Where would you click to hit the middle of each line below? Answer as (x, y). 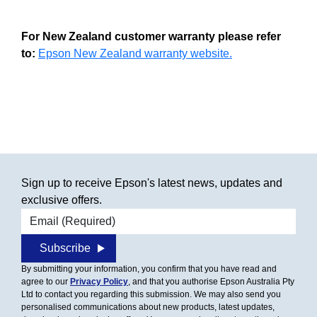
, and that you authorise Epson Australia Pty (211, 282)
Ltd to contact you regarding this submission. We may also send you (151, 294)
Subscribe (65, 248)
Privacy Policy (99, 282)
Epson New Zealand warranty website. (135, 53)
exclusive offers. (62, 200)
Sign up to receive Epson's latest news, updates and (152, 183)
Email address (57, 216)
